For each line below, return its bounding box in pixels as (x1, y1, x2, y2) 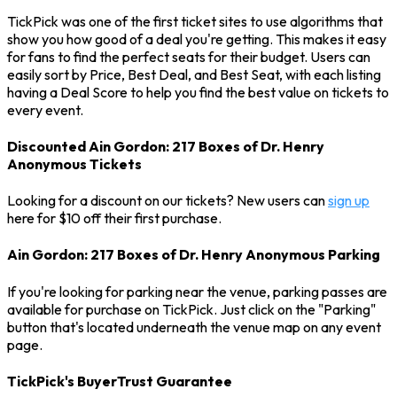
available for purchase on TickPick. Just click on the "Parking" (7, 300, 376, 318)
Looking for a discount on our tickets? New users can (7, 191, 328, 210)
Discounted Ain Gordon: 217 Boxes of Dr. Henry (7, 136, 324, 155)
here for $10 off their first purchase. (7, 209, 222, 228)
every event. (7, 100, 83, 119)
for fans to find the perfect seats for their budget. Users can (7, 47, 370, 66)
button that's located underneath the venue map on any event (7, 317, 381, 336)
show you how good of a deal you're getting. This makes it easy (7, 29, 386, 48)
